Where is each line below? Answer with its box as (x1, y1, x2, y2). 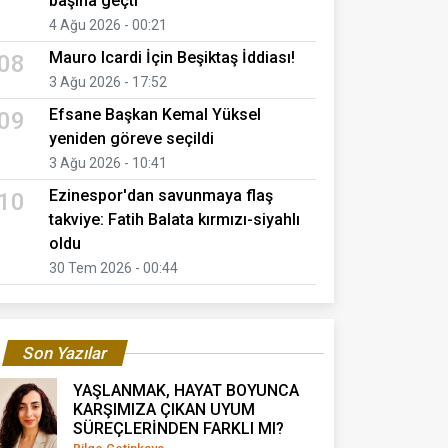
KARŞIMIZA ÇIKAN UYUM (73, 399, 255, 419)
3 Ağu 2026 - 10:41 (49, 154, 167, 171)
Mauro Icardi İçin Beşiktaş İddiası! (49, 47, 295, 67)
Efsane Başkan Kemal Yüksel (49, 104, 261, 124)
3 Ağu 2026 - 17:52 (49, 73, 167, 90)
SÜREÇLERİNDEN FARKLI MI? (73, 418, 284, 438)
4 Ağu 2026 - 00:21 (49, 16, 167, 33)
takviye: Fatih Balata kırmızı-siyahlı (49, 209, 300, 229)
